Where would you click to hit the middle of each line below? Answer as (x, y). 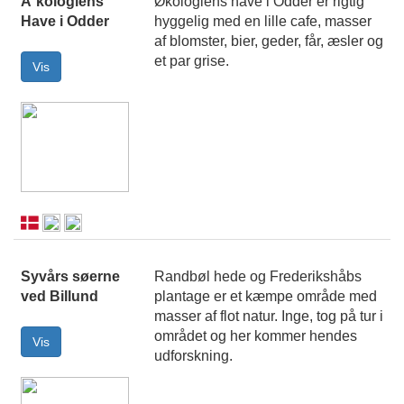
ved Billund (60, 297)
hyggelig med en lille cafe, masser (263, 22)
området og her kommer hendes (256, 336)
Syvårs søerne (70, 277)
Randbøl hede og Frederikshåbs (258, 277)
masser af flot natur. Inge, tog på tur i (269, 317)
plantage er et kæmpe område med (266, 297)
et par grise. (192, 61)
